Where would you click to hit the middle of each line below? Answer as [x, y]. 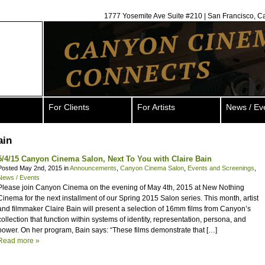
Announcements [93, 168]
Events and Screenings [221, 168]
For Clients [69, 107]
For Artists [156, 107]
